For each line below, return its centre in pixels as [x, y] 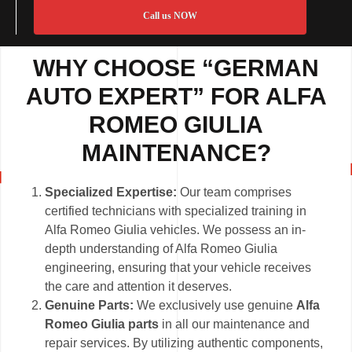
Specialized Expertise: [111, 192]
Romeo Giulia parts [102, 324]
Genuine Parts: [90, 306]
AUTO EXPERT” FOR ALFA [176, 97]
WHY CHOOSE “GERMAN [176, 68]
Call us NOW [170, 16]
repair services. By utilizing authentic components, [184, 343]
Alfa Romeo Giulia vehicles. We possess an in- [176, 230]
